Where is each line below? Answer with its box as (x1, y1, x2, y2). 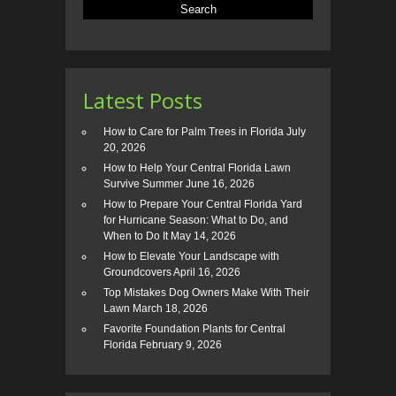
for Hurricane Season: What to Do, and (103, 214, 288, 227)
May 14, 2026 (171, 230, 236, 243)
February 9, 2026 (140, 339, 222, 352)
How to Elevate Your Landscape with (103, 250, 279, 263)
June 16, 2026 (186, 178, 255, 191)
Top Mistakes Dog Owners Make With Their (103, 286, 309, 300)
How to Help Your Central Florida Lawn (103, 162, 291, 175)
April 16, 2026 (173, 266, 240, 279)
